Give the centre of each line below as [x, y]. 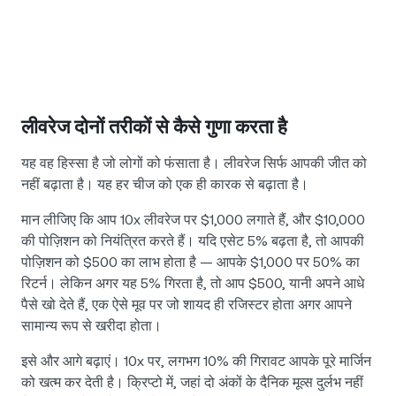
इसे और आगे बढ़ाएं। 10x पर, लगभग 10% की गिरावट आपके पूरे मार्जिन [196, 362]
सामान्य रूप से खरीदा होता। [91, 326]
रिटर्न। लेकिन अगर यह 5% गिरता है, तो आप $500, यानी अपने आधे [193, 284]
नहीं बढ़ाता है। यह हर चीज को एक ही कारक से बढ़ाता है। [165, 185]
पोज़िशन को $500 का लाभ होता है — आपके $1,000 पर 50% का [190, 263]
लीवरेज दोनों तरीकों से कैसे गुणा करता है [154, 127]
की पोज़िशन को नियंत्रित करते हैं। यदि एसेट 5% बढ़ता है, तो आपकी [193, 241]
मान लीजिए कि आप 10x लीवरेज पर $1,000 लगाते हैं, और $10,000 [193, 220]
